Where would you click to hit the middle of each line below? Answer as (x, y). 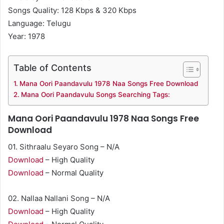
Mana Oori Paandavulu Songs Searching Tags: (95, 94)
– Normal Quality (73, 172)
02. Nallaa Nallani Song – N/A (59, 198)
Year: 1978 (26, 36)
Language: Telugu (39, 23)
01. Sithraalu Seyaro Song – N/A (64, 146)
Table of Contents (52, 67)
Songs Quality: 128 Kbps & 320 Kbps (72, 10)
